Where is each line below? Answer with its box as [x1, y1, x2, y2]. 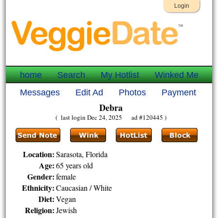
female [56, 171, 76, 182]
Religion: [25, 204, 55, 216]
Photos [119, 88, 146, 97]
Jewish [56, 205, 77, 215]
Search [57, 70, 85, 80]
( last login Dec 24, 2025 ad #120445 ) [55, 113, 167, 122]
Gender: [27, 171, 55, 182]
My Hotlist [101, 70, 139, 80]
